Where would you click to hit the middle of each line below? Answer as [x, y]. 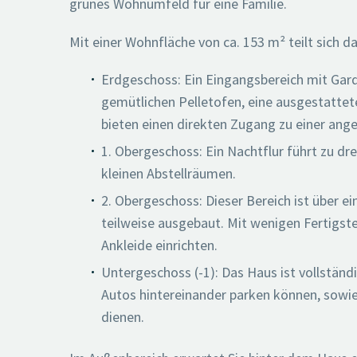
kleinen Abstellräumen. [169, 174]
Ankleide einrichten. [159, 245]
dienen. [123, 317]
